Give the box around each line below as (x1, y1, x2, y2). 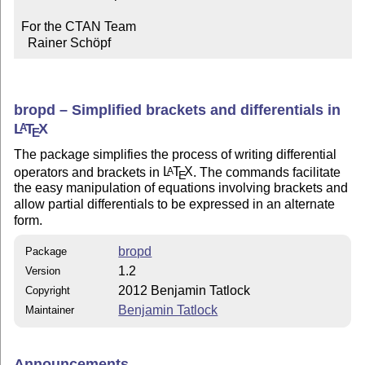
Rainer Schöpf (27, 36, 111, 51)
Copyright (25, 284, 71, 297)
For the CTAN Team (20, 20, 136, 34)
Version (25, 264, 61, 277)
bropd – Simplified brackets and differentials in (14, 101, 341, 118)
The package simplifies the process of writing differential (14, 147, 337, 161)
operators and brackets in (14, 165, 164, 179)
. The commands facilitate (193, 165, 341, 179)
